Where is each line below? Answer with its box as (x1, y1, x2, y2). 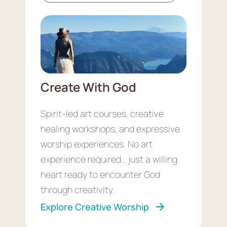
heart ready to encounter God (41, 168, 160, 181)
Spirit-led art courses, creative (41, 107, 164, 120)
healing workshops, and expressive (41, 123, 180, 135)
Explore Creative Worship (41, 201, 149, 213)
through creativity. (41, 183, 115, 196)
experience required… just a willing (41, 153, 177, 166)
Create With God (41, 79, 136, 96)
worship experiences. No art (41, 138, 153, 150)
